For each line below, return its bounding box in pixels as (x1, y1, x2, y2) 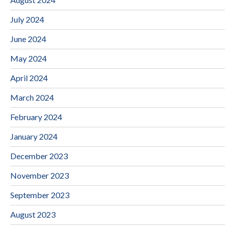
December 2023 (10, 150, 68, 161)
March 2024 (10, 92, 54, 102)
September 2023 (10, 189, 69, 200)
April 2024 (10, 72, 48, 83)
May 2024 (10, 53, 47, 63)
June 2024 (10, 33, 46, 44)
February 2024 (10, 111, 62, 122)
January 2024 (10, 131, 57, 141)
